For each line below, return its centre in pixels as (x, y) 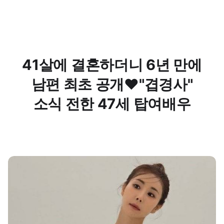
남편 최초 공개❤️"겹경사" (112, 84)
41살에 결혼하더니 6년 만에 (112, 65)
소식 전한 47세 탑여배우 (112, 104)
